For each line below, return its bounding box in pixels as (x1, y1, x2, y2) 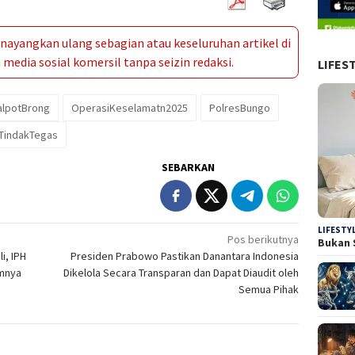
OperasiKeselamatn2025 (71, 100, 188, 115)
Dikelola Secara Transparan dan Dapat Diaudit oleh (63, 265, 300, 280)
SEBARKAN (162, 159, 216, 174)
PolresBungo (209, 100, 270, 115)
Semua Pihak (239, 281, 300, 296)
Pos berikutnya (227, 231, 300, 246)
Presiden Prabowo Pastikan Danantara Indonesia (71, 248, 300, 263)
